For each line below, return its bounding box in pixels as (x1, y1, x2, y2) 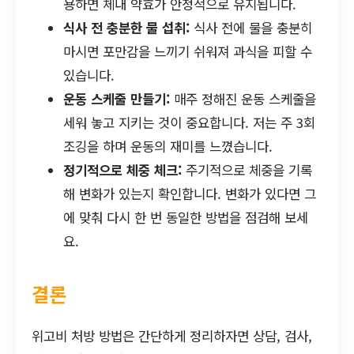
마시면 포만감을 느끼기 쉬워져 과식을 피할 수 (63, 42, 312, 62)
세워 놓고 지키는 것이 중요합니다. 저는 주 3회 (63, 113, 315, 133)
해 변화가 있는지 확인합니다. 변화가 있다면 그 (63, 184, 316, 204)
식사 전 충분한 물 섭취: (63, 18, 190, 38)
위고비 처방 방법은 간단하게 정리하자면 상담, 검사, (32, 326, 312, 345)
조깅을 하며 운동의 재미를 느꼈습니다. (63, 137, 273, 156)
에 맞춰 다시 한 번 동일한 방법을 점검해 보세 (63, 208, 308, 228)
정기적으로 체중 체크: (63, 160, 182, 180)
